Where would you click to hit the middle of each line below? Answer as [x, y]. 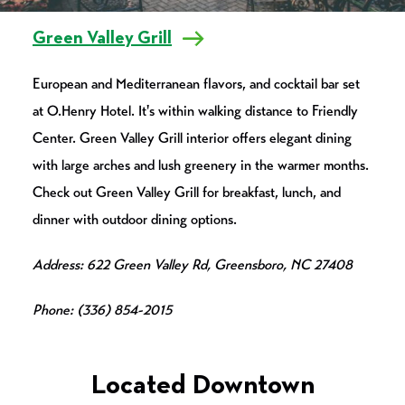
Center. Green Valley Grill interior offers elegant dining [192, 138]
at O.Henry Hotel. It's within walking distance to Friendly [195, 111]
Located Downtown [202, 386]
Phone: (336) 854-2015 [102, 310]
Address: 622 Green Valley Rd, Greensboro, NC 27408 [193, 265]
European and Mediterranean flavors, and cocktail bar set [196, 84]
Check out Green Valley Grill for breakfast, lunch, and [187, 193]
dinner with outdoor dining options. [135, 220]
